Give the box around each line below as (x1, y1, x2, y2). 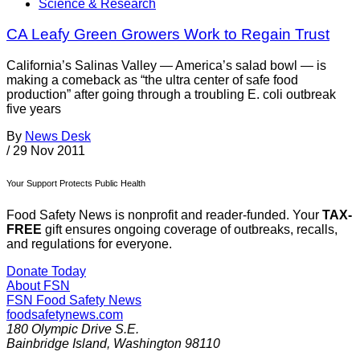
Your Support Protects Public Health (6, 178, 145, 189)
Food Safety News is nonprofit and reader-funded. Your (6, 208, 322, 223)
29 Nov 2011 (13, 144, 85, 158)
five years (6, 102, 61, 117)
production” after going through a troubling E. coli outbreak (6, 88, 336, 102)
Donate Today (6, 264, 86, 279)
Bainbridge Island (6, 337, 107, 351)
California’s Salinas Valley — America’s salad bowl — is (6, 59, 326, 73)
